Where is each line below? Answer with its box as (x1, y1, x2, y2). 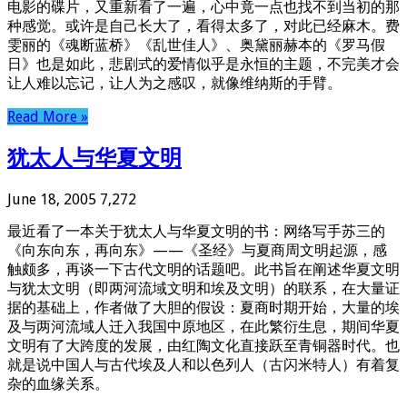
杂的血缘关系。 (7, 375, 109, 393)
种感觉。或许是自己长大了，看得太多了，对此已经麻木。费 (7, 17, 400, 35)
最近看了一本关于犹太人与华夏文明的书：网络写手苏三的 (7, 223, 385, 241)
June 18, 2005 (7, 191, 96, 209)
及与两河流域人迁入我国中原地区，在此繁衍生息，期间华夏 (7, 318, 400, 336)
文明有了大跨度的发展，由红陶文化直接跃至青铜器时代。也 (7, 337, 400, 355)
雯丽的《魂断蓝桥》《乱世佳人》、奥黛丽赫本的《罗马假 (7, 36, 385, 55)
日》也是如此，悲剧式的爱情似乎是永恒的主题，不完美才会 (7, 55, 400, 74)
